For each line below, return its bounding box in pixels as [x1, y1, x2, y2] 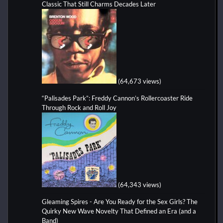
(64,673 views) [118, 77, 161, 86]
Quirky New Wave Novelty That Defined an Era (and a [42, 207, 196, 216]
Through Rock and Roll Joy [42, 104, 116, 112]
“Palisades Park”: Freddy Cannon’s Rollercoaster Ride [42, 94, 193, 103]
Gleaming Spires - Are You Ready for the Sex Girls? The [42, 198, 198, 206]
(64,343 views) [118, 181, 161, 189]
